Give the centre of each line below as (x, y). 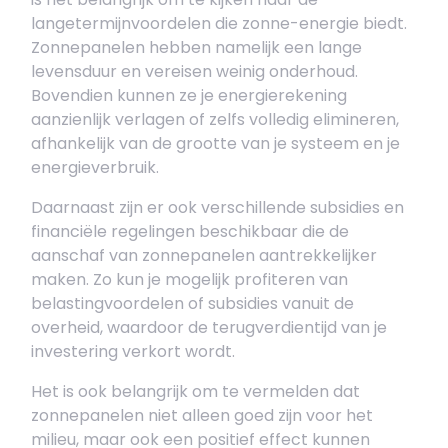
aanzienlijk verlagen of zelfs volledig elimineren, (215, 119)
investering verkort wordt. (133, 351)
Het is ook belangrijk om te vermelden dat (195, 391)
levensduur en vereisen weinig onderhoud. (194, 71)
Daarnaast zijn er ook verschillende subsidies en (217, 207)
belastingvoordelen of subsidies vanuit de (192, 303)
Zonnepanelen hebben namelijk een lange (196, 47)
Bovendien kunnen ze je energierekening (189, 95)
